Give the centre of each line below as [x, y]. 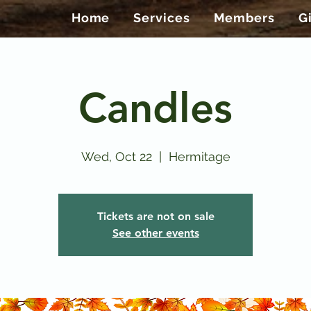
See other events [155, 233]
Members [244, 18]
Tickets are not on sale [155, 217]
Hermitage [199, 157]
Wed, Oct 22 [116, 157]
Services [162, 18]
